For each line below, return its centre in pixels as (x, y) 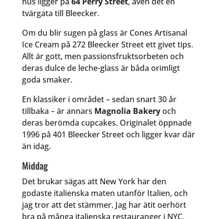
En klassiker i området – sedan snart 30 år (99, 99)
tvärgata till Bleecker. (60, 13)
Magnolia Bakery (127, 111)
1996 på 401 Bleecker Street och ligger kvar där (108, 135)
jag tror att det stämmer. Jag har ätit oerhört (104, 205)
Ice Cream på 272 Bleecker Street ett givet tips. (107, 45)
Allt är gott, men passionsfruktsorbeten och (103, 56)
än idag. (36, 146)
